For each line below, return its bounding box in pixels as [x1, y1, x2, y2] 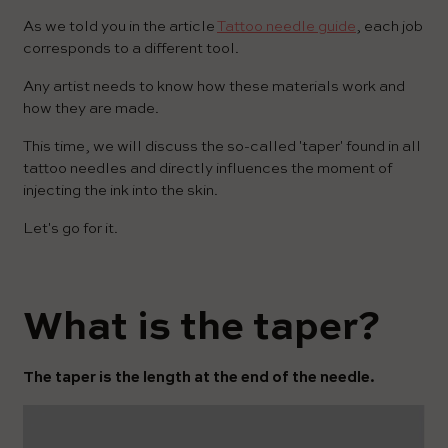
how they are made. [23, 101, 159, 117]
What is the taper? [23, 308, 381, 349]
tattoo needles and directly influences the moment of [23, 161, 392, 177]
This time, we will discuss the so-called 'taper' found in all [23, 139, 421, 155]
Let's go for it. [23, 221, 118, 237]
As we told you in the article [23, 19, 217, 35]
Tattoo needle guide [217, 19, 356, 35]
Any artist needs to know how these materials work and [23, 79, 405, 95]
